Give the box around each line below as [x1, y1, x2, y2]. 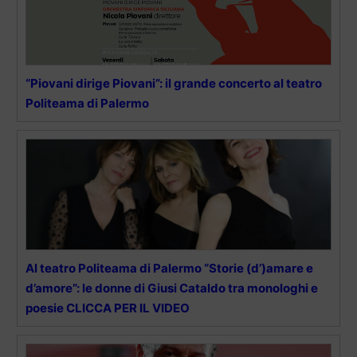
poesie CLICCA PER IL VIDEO [25, 300, 190, 316]
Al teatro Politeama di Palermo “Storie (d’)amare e [25, 261, 313, 277]
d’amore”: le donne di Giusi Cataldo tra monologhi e [25, 280, 318, 296]
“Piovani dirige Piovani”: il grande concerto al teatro [25, 76, 322, 92]
